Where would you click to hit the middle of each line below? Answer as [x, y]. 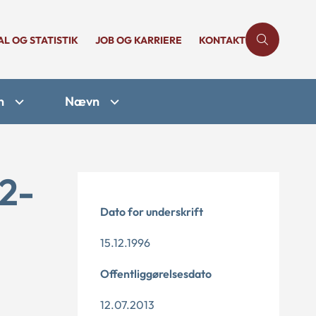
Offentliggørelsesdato [156, 274]
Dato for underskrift [152, 212]
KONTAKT [222, 40]
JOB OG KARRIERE [139, 40]
